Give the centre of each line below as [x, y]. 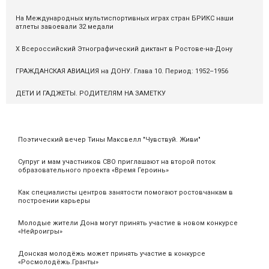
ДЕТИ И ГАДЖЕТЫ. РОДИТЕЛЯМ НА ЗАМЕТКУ [91, 94]
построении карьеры [54, 201]
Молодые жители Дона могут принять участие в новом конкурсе [128, 223]
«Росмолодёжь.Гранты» [58, 262]
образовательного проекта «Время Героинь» [93, 171]
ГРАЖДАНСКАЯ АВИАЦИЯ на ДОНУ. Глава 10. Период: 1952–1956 [122, 71]
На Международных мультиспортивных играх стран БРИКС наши [125, 19]
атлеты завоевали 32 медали [65, 27]
